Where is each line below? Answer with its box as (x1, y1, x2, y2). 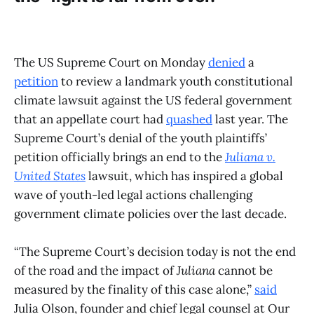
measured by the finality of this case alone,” (14, 281, 254, 297)
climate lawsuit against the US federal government (14, 92, 292, 108)
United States (14, 168, 86, 184)
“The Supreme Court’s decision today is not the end (14, 243, 296, 259)
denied (208, 54, 245, 70)
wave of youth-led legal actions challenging (14, 186, 252, 203)
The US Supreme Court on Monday (14, 54, 208, 70)
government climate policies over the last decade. (14, 205, 287, 221)
